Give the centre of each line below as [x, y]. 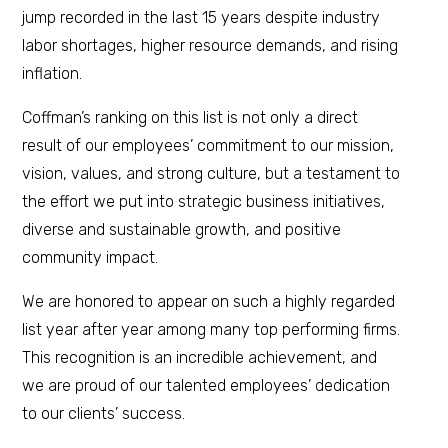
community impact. [90, 257]
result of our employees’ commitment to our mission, [208, 145]
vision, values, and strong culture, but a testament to [211, 173]
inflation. [52, 73]
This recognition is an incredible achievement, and [200, 357]
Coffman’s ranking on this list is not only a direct [190, 117]
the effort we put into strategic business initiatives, [204, 201]
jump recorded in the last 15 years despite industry [201, 17]
